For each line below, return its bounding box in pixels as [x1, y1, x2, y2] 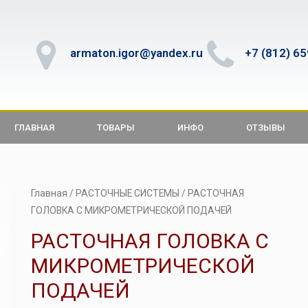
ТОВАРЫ [97, 122, 135, 133]
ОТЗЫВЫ [246, 122, 285, 133]
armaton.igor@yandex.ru [70, 45, 203, 60]
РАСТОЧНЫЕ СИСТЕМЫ [75, 188, 179, 199]
